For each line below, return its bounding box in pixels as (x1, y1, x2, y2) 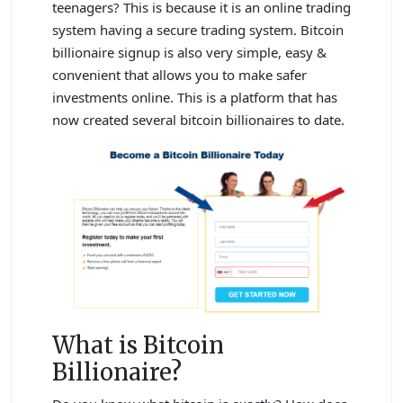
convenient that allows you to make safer (52, 66, 307, 84)
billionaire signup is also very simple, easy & (52, 43, 327, 61)
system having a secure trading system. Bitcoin (52, 21, 344, 39)
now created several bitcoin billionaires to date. (52, 111, 345, 129)
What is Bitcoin (52, 330, 224, 360)
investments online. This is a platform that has (52, 88, 337, 106)
